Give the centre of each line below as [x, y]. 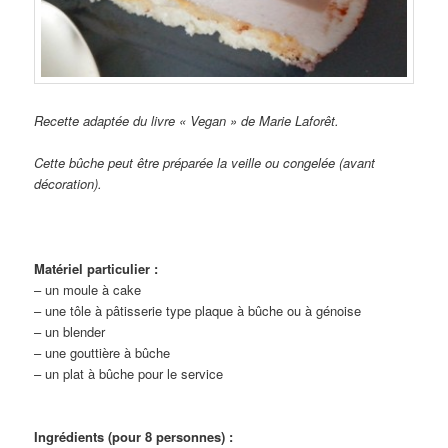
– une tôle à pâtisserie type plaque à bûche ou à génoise [198, 310]
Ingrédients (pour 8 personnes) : [134, 436]
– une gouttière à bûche [102, 352]
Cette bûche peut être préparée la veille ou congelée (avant [205, 163]
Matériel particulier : [96, 268]
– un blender [70, 331]
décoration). [68, 184]
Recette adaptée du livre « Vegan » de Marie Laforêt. [187, 121]
